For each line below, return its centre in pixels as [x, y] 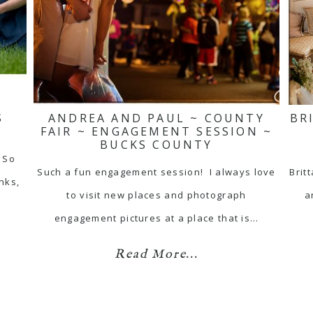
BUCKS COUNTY [156, 144]
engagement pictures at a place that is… [156, 218]
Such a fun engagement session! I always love [156, 172]
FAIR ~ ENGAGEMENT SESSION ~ [156, 131]
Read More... [156, 254]
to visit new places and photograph [156, 195]
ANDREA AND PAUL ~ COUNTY [156, 118]
